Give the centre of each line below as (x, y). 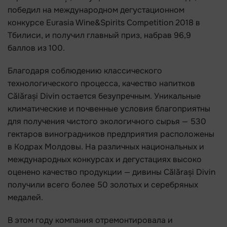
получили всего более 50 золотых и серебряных (103, 185)
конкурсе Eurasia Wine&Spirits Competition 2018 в (104, 23)
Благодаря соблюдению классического (85, 71)
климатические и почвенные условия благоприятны (109, 109)
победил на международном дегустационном (96, 10)
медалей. (25, 197)
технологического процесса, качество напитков (101, 83)
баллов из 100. (36, 48)
